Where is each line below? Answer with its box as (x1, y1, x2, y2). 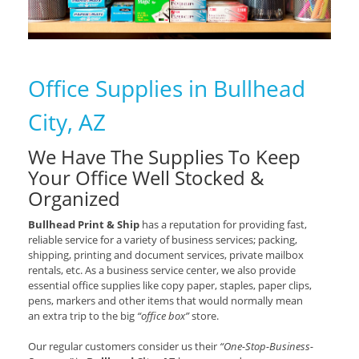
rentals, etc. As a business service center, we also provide (28, 263, 296, 278)
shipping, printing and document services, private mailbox (28, 248, 304, 263)
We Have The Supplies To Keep (28, 143, 301, 171)
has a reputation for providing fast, (139, 217, 307, 232)
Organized (28, 185, 120, 212)
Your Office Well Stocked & (28, 164, 264, 192)
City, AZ (28, 107, 106, 138)
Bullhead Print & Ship (28, 217, 139, 232)
